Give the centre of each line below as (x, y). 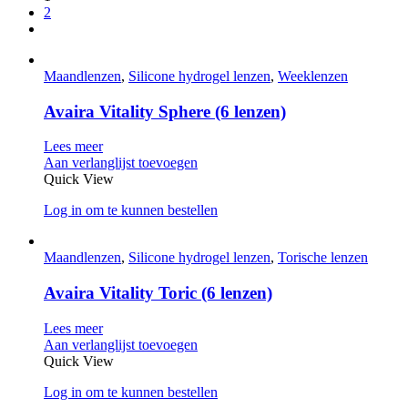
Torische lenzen (323, 258)
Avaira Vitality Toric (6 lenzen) (158, 292)
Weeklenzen (313, 76)
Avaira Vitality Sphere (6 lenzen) (165, 111)
